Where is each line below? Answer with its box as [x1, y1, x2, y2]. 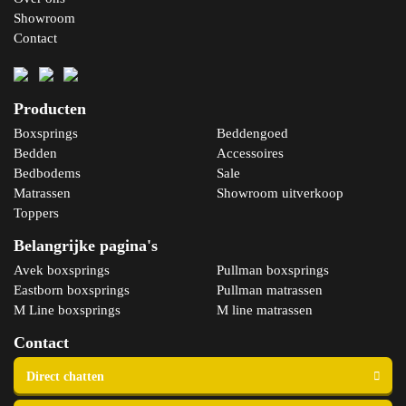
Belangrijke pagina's [14, 236, 158, 255]
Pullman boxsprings [217, 262, 329, 277]
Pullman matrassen [217, 282, 323, 297]
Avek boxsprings [14, 262, 110, 277]
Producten [14, 99, 86, 118]
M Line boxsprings [14, 302, 121, 317]
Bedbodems [14, 165, 81, 180]
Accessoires [217, 145, 284, 160]
